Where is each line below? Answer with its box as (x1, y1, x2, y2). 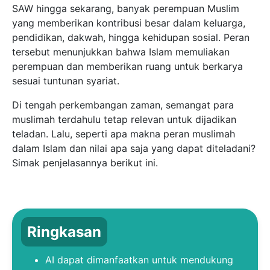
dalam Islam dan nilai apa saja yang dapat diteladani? (12, 142, 256, 154)
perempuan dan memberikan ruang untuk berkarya (12, 60, 243, 72)
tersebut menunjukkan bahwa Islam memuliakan (12, 45, 230, 58)
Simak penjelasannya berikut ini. (12, 156, 158, 169)
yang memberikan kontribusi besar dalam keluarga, (12, 16, 245, 29)
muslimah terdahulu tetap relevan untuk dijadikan (12, 113, 236, 125)
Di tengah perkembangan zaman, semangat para (12, 98, 234, 111)
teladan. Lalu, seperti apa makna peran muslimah (12, 127, 235, 140)
